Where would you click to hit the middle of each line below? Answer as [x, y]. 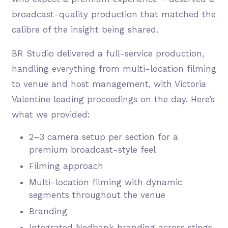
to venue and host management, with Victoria [109, 84]
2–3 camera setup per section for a [103, 137]
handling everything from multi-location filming [114, 68]
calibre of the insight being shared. [85, 29]
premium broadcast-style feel [92, 149]
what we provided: [52, 114]
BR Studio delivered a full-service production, [108, 53]
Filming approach [66, 166]
